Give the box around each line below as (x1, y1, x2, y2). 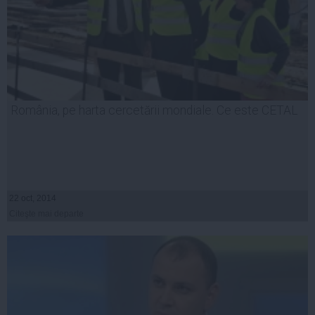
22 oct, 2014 (9, 193, 56, 204)
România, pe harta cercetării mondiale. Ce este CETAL (11, 103, 298, 118)
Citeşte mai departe (9, 209, 84, 219)
